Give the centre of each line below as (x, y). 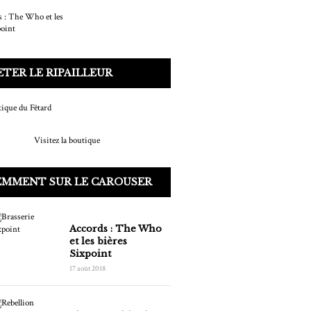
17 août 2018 (87, 269)
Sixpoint (90, 254)
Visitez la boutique (67, 141)
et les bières (98, 242)
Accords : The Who (116, 229)
